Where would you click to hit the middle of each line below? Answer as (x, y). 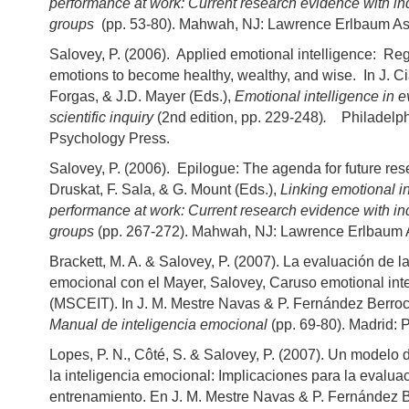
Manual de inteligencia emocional (158, 325)
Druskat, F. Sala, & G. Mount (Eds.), (165, 190)
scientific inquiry (101, 118)
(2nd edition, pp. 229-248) (238, 118)
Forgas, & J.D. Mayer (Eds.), (142, 97)
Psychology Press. (110, 139)
